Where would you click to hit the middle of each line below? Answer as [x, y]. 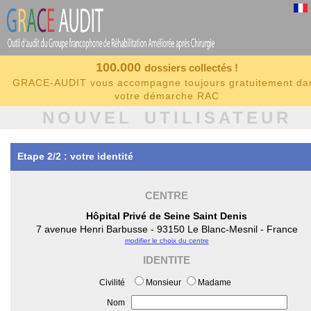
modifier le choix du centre [167, 241]
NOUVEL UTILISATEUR [167, 118]
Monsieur [163, 283]
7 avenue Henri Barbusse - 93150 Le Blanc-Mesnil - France [167, 229]
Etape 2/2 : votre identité [75, 156]
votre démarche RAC [167, 96]
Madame [215, 283]
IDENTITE [167, 260]
